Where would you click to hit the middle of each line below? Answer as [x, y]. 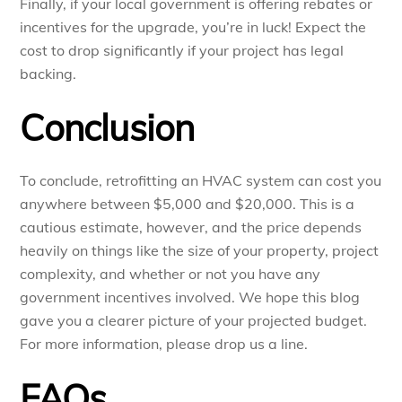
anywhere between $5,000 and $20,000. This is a [188, 204]
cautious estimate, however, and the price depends [191, 227]
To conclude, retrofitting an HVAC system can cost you [201, 181]
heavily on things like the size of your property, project [200, 251]
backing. [48, 74]
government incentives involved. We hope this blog [190, 297]
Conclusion [107, 128]
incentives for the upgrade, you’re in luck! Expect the [193, 27]
